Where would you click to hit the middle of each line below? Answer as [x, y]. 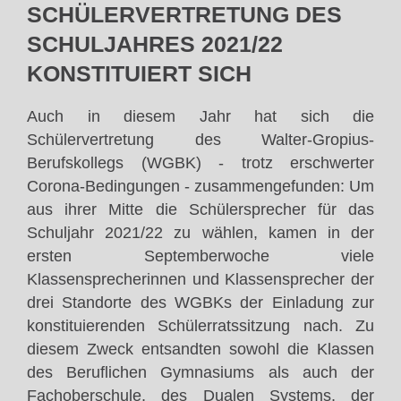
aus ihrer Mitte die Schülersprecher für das [200, 210]
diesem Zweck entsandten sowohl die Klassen [200, 350]
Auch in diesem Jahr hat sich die [200, 117]
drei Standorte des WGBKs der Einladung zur [200, 303]
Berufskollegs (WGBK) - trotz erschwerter [200, 163]
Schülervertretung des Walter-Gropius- [200, 140]
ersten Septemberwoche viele [200, 256]
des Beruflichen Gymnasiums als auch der [200, 373]
